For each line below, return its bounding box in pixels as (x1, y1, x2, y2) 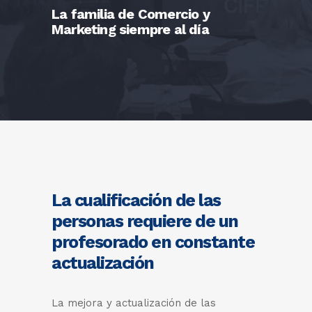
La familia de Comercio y (52, 6, 210, 22)
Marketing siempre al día (52, 21, 209, 38)
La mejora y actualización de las (52, 297, 216, 309)
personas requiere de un (52, 211, 238, 231)
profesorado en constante (52, 232, 254, 252)
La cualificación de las (52, 190, 221, 210)
